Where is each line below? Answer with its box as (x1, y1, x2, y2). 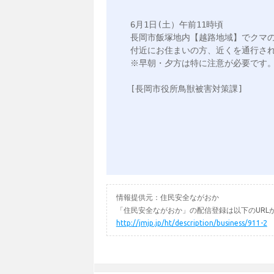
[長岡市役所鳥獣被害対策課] (130, 83, 243, 94)
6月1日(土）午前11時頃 (130, 19, 223, 29)
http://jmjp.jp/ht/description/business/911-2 (116, 218, 267, 227)
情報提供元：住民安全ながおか (116, 193, 219, 201)
